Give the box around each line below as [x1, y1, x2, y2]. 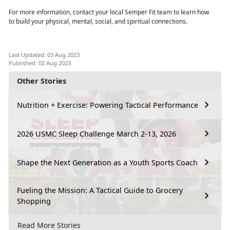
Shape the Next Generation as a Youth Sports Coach [17, 157, 198, 167]
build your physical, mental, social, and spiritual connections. [14, 17, 190, 26]
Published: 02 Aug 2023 [9, 59, 71, 67]
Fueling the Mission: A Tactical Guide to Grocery [17, 185, 183, 196]
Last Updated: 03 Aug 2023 [9, 51, 80, 59]
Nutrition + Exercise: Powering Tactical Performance [17, 100, 198, 110]
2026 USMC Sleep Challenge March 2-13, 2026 [17, 128, 176, 139]
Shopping [17, 196, 51, 206]
